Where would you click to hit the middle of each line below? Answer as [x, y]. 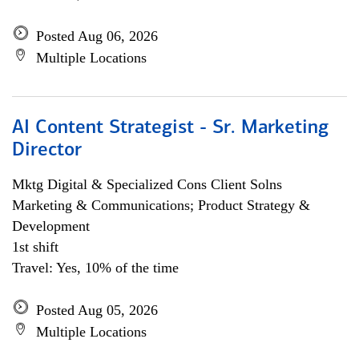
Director [47, 151]
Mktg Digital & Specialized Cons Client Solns [147, 184]
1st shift [35, 247]
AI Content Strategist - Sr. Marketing [170, 128]
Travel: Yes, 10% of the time [95, 268]
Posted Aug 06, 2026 [97, 36]
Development [51, 226]
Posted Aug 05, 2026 [97, 310]
